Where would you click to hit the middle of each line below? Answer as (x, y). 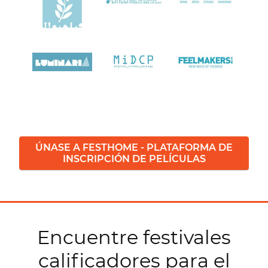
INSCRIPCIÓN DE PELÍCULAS (134, 159)
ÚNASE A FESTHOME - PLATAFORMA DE (134, 147)
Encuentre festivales (134, 237)
